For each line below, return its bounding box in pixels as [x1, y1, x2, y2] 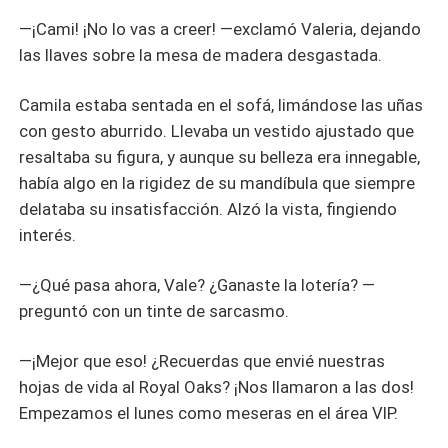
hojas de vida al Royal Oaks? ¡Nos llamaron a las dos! [19, 376, 415, 397]
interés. [19, 224, 77, 245]
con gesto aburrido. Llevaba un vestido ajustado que [19, 120, 415, 141]
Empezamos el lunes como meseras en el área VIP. [19, 402, 399, 423]
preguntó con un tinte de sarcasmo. [19, 300, 290, 321]
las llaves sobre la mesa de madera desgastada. [19, 45, 383, 66]
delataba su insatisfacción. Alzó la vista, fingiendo [19, 198, 398, 219]
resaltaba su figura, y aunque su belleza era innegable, [19, 146, 421, 167]
